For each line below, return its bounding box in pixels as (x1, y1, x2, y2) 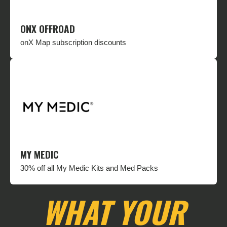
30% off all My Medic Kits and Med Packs (20, 164, 158, 173)
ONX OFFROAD (20, 21, 75, 36)
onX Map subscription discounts (20, 38, 126, 47)
